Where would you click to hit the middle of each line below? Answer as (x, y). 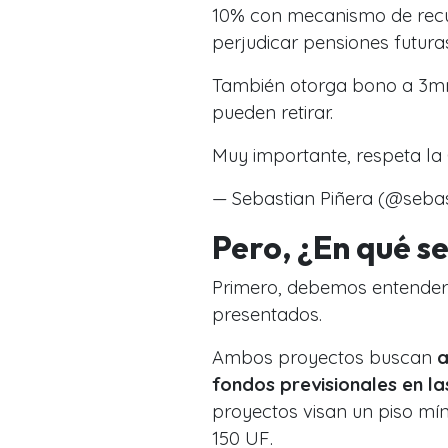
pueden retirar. (272, 112)
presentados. (267, 314)
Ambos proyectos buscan (324, 357)
